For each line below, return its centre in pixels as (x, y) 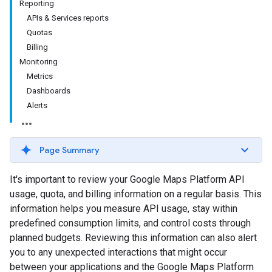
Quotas (39, 32)
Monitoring (39, 62)
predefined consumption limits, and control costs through (130, 223)
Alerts (37, 105)
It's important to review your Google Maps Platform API (127, 179)
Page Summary (70, 150)
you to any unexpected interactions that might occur (118, 252)
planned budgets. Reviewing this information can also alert (133, 238)
